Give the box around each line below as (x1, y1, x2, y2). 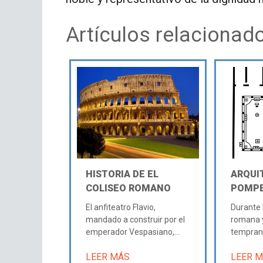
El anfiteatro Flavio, (86, 202, 156, 212)
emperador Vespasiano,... (86, 227, 180, 237)
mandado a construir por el (86, 214, 186, 224)
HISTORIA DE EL (86, 168, 159, 180)
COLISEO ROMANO (86, 182, 171, 194)
